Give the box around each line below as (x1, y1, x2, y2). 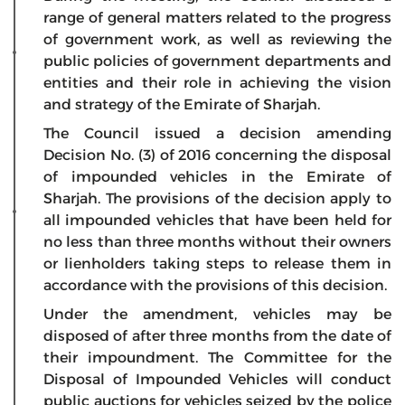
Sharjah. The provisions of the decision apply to (43, 189, 391, 207)
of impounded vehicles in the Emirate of (43, 167, 391, 185)
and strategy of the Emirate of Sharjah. (43, 95, 320, 113)
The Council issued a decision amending (43, 124, 391, 142)
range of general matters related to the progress (43, 8, 391, 26)
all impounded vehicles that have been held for (43, 211, 391, 229)
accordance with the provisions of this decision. (43, 276, 387, 294)
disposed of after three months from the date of (43, 326, 391, 344)
